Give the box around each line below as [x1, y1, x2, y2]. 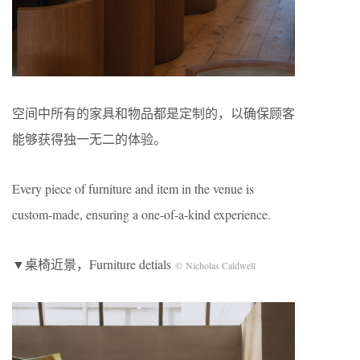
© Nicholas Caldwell [175, 258, 256, 272]
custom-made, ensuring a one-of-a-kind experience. [12, 205, 271, 223]
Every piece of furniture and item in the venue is [12, 179, 254, 197]
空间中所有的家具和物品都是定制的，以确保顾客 [12, 104, 295, 121]
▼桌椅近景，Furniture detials [12, 255, 175, 272]
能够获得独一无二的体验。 [12, 129, 166, 147]
